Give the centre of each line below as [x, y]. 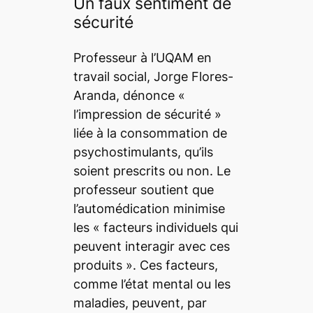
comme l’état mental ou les [152, 284]
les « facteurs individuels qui [155, 228]
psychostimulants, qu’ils [143, 152]
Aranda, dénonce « [129, 96]
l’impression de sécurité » [147, 115]
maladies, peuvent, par [140, 303]
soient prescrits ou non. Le [152, 171]
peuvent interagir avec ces [151, 247]
